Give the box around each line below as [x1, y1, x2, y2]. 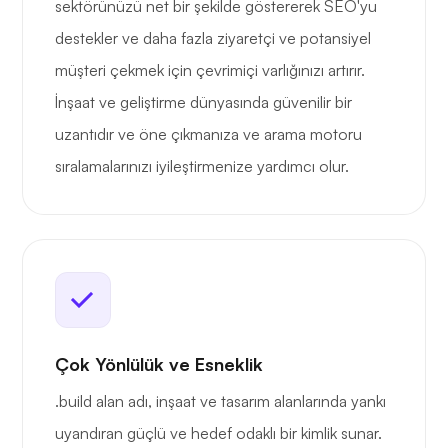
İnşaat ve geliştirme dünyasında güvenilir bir [55, 92, 352, 113]
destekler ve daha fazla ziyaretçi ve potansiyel [55, 28, 371, 49]
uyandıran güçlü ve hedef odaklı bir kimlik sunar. [55, 423, 382, 444]
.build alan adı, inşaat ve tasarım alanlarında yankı [55, 391, 386, 412]
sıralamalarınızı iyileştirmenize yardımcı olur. [55, 156, 349, 177]
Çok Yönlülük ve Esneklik [55, 353, 263, 376]
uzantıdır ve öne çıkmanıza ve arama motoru [55, 124, 362, 145]
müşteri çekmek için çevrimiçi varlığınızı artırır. [55, 60, 365, 81]
